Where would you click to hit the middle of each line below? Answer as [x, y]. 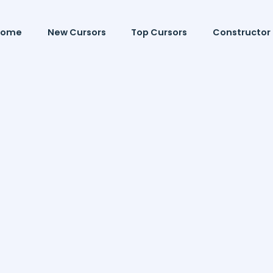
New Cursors [76, 33]
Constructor [241, 33]
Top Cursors [159, 33]
